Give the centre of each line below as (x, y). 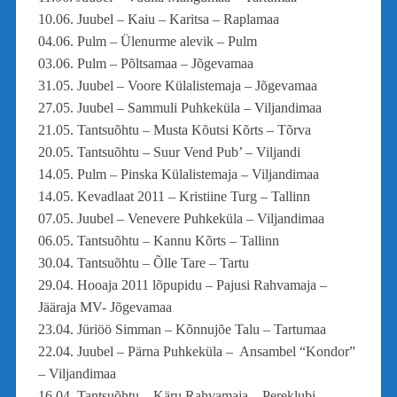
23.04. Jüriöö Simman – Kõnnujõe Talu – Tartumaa (182, 329)
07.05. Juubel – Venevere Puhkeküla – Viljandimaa (181, 218)
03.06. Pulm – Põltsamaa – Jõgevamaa (145, 63)
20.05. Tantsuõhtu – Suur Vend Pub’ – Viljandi (169, 152)
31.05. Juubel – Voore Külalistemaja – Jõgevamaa (177, 85)
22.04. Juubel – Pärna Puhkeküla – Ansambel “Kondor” (196, 351)
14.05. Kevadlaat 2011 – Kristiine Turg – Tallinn (174, 196)
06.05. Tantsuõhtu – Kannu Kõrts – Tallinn (158, 240)
